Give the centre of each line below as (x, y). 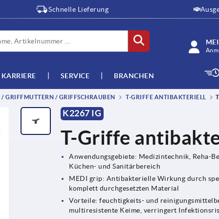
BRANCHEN (134, 76)
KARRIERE (19, 76)
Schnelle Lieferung (79, 9)
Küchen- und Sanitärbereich (115, 166)
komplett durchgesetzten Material (124, 188)
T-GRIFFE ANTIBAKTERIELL (165, 97)
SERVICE (75, 76)
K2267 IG (82, 113)
